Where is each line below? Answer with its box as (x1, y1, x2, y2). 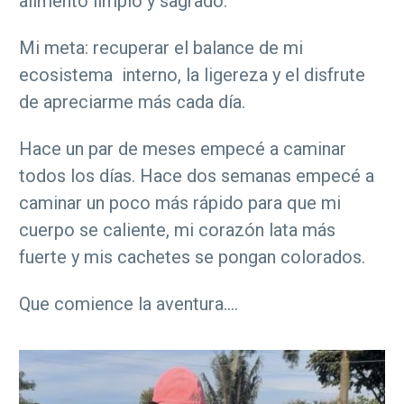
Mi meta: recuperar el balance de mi (19, 37, 303, 60)
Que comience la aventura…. (19, 293, 238, 316)
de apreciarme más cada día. (19, 91, 245, 114)
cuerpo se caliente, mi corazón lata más (19, 219, 335, 242)
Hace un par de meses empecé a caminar (19, 138, 346, 161)
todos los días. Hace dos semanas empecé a (19, 165, 374, 188)
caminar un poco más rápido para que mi (19, 192, 341, 215)
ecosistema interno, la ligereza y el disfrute (19, 64, 365, 87)
